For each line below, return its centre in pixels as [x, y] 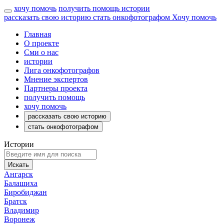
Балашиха [21, 183]
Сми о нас [41, 52]
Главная [37, 34]
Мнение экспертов [56, 79]
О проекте [41, 43]
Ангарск [18, 174]
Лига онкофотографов [62, 70]
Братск [15, 201]
